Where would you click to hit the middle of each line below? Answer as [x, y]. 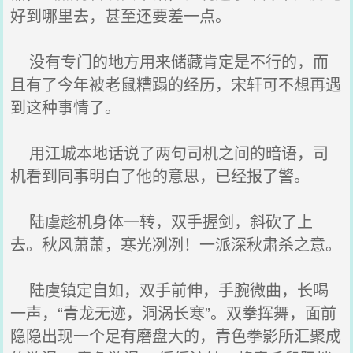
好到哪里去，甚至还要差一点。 [121, 15]
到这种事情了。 [66, 107]
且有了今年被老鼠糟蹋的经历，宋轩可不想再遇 [176, 84]
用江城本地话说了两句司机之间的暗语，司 [170, 152]
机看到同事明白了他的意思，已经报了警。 [160, 175]
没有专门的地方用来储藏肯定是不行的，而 [170, 61]
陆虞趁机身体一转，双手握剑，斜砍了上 [162, 221]
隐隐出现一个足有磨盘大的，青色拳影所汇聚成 [176, 335]
